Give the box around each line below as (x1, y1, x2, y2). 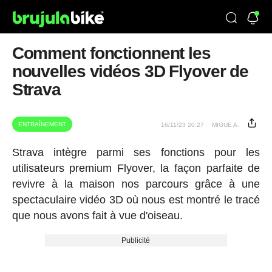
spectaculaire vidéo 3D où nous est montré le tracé (12, 194, 260, 206)
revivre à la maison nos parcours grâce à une (12, 178, 260, 190)
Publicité (121, 236, 151, 245)
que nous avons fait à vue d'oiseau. (12, 209, 183, 222)
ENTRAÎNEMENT (18, 121, 66, 127)
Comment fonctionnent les (12, 44, 211, 63)
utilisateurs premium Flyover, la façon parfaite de (12, 162, 260, 174)
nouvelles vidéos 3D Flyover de (12, 62, 249, 81)
